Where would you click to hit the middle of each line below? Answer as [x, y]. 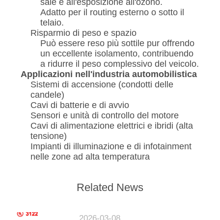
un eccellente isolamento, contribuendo [117, 54]
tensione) [48, 136]
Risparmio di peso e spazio [83, 33]
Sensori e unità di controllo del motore [104, 116]
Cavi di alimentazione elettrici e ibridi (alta [111, 126]
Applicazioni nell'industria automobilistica [109, 74]
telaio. [52, 23]
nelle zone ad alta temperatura [90, 157]
